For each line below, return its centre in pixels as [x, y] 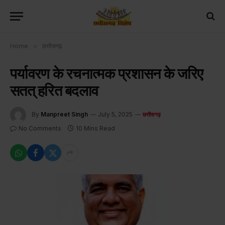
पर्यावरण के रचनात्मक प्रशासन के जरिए [107, 73]
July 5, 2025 [115, 115]
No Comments [40, 128]
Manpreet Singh [64, 115]
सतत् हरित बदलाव [54, 90]
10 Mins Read [95, 128]
